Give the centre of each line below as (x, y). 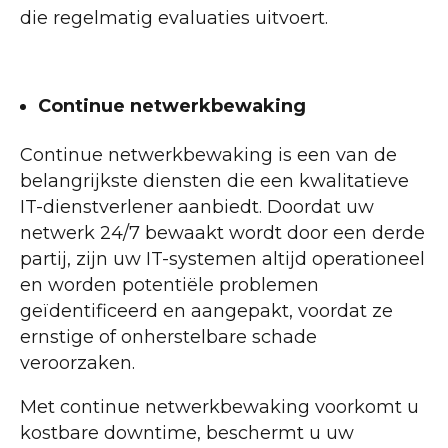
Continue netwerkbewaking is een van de (208, 155)
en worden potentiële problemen (169, 285)
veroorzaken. (77, 363)
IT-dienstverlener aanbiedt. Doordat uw (197, 207)
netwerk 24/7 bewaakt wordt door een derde (222, 233)
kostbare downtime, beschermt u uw (187, 433)
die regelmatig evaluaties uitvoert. (174, 18)
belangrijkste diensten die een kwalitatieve (214, 181)
